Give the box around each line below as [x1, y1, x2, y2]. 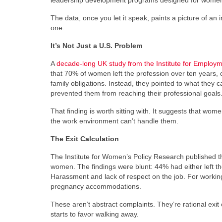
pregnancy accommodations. [51, 182, 141, 190]
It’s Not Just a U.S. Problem [51, 42, 142, 50]
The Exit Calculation [51, 135, 119, 143]
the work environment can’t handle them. [51, 117, 178, 125]
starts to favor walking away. [51, 210, 139, 218]
